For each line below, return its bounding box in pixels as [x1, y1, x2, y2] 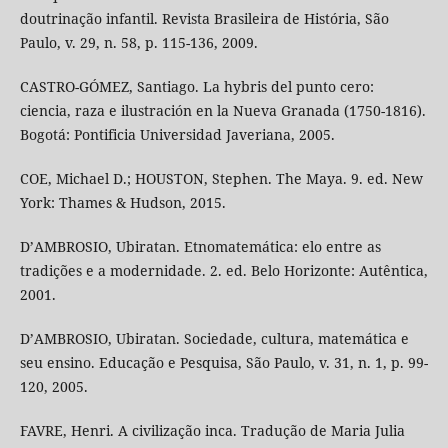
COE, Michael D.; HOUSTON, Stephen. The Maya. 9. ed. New [19, 169, 423, 189]
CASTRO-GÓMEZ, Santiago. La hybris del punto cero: [19, 77, 374, 97]
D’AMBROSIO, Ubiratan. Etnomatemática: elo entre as [19, 237, 381, 257]
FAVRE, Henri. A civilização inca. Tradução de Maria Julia [19, 421, 405, 441]
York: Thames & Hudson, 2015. [19, 193, 226, 213]
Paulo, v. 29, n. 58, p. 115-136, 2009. [19, 33, 258, 53]
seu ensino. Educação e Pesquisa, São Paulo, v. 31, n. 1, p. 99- [19, 353, 428, 373]
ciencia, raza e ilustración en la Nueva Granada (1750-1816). [19, 101, 426, 121]
